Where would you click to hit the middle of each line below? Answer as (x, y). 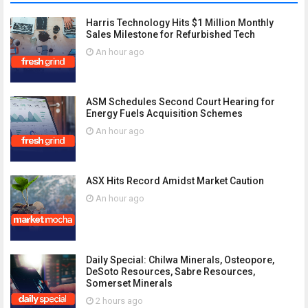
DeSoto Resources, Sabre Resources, (170, 272)
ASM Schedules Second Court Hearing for (180, 102)
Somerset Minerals (129, 283)
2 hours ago (118, 301)
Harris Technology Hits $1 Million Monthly (180, 23)
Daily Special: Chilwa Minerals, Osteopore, (180, 260)
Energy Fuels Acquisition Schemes (164, 113)
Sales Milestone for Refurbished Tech (170, 34)
